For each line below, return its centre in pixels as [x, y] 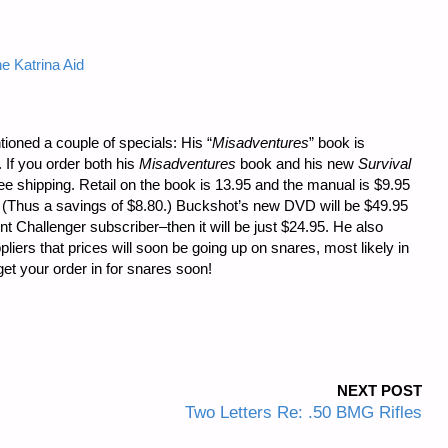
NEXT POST [379, 390]
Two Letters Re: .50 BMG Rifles [303, 411]
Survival [384, 164]
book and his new [297, 164]
